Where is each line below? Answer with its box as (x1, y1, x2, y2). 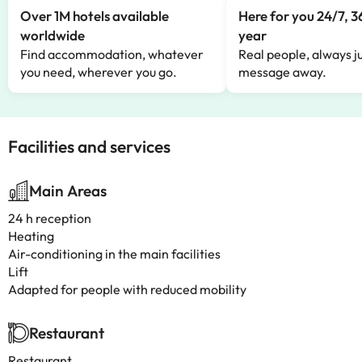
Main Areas (29, 181, 107, 200)
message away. (238, 64, 326, 80)
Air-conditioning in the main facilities (8, 246, 221, 262)
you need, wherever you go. (20, 64, 177, 80)
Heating (8, 228, 54, 244)
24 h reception (8, 210, 91, 226)
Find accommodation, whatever (20, 46, 204, 62)
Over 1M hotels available (20, 7, 169, 24)
